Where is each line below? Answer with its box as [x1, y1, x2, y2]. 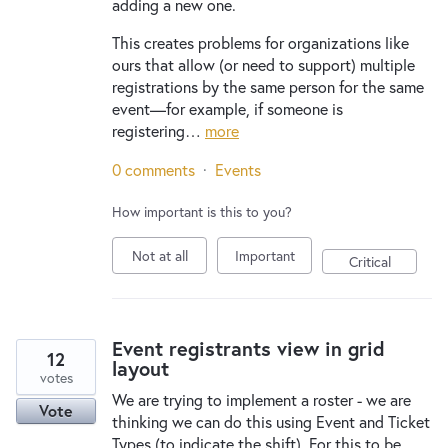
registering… [112, 120, 205, 141]
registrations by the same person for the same [112, 76, 424, 97]
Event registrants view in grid [112, 335, 385, 362]
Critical [348, 252, 391, 271]
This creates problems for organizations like [112, 32, 409, 53]
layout [112, 355, 169, 382]
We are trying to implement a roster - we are [112, 389, 411, 410]
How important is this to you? [112, 202, 292, 221]
